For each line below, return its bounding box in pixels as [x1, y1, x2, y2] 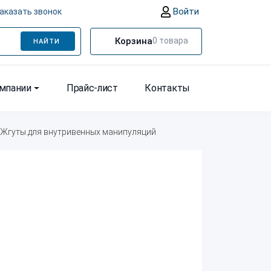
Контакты [145, 82, 190, 94]
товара [157, 36, 188, 45]
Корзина [115, 36, 152, 47]
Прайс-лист [67, 82, 118, 94]
